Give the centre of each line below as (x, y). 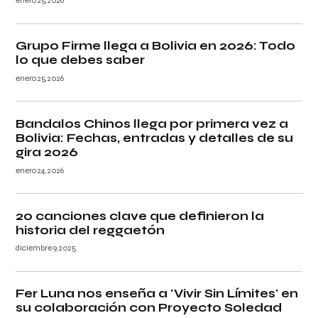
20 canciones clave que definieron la (140, 216)
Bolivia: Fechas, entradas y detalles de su (155, 138)
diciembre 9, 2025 (46, 248)
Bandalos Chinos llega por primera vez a (152, 124)
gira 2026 (47, 152)
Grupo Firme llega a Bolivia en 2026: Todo (156, 46)
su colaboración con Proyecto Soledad (149, 308)
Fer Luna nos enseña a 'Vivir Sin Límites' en (157, 294)
